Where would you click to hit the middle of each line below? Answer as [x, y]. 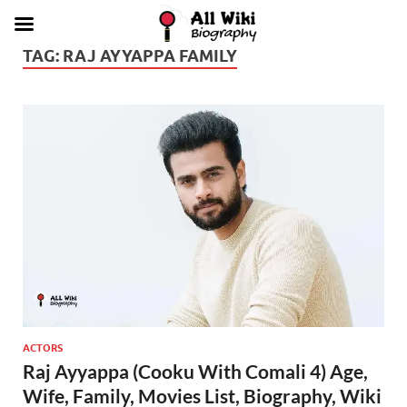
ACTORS [43, 347]
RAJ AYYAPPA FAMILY [150, 56]
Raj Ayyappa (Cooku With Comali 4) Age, [195, 371]
